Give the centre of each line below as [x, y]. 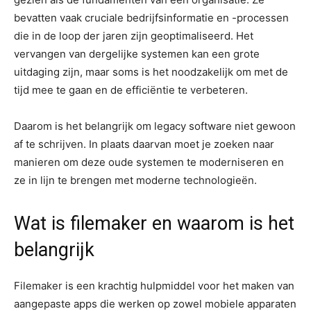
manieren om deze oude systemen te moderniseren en [149, 162]
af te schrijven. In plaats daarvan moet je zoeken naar [144, 144]
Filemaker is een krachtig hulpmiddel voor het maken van [154, 286]
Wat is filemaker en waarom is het [154, 224]
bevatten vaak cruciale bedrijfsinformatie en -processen [151, 18]
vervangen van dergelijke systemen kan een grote [137, 54]
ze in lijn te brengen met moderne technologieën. [135, 180]
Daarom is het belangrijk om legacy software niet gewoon [155, 126]
